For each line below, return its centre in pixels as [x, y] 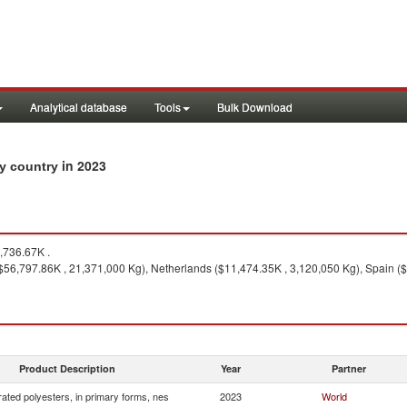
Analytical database [79, 107]
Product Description [67, 368]
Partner [349, 368]
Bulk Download [255, 107]
